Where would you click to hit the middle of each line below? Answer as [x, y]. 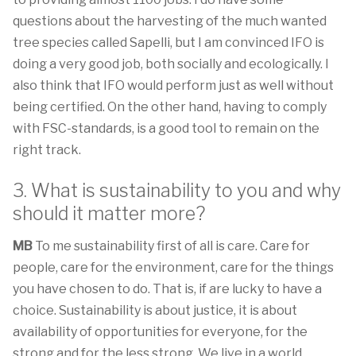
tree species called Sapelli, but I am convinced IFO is [168, 43]
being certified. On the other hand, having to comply [170, 107]
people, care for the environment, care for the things [173, 267]
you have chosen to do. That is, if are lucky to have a [167, 289]
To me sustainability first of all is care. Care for [171, 246]
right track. [47, 150]
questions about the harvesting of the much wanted [170, 21]
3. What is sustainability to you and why [177, 191]
